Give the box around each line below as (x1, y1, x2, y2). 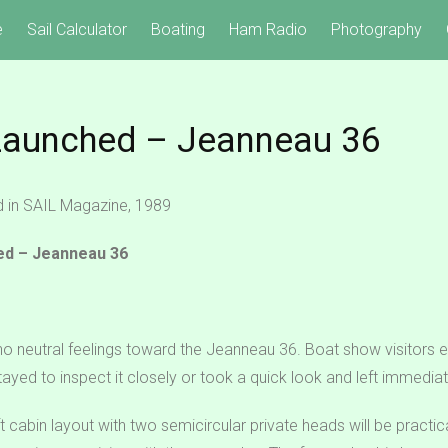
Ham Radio (229, 20, 307, 39)
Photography (331, 20, 422, 39)
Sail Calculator (27, 20, 127, 39)
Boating (151, 20, 205, 39)
